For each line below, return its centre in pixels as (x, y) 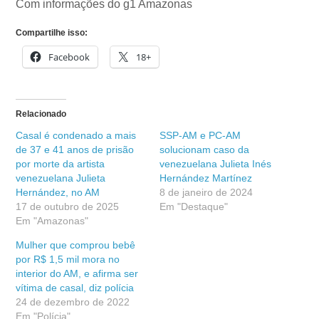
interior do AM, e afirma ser (77, 273)
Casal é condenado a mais (76, 135)
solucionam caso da (204, 149)
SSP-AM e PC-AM (200, 135)
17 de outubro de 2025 (68, 206)
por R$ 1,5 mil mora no (68, 259)
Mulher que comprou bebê (76, 245)
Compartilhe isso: (52, 32)
